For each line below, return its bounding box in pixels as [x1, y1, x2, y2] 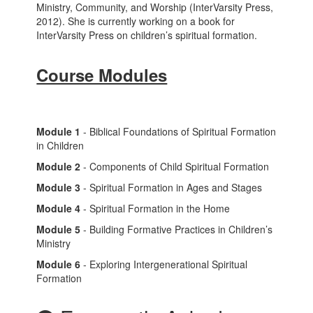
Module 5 [36, 222, 81, 236]
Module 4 [36, 201, 84, 215]
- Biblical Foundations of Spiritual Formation [83, 124, 277, 138]
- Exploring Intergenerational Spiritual [80, 257, 248, 271]
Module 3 [36, 180, 81, 194]
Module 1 [36, 124, 84, 138]
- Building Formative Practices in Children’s [80, 222, 273, 236]
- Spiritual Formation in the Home [83, 201, 231, 215]
